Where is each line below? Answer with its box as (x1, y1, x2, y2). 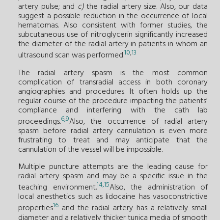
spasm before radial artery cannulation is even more (18, 124, 208, 137)
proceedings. (18, 115, 61, 128)
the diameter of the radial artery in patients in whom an (18, 38, 208, 51)
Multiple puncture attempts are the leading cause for (18, 160, 208, 173)
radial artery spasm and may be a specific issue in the (18, 169, 208, 183)
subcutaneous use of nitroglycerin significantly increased (18, 28, 208, 42)
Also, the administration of (109, 181, 208, 194)
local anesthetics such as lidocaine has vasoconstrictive (18, 191, 208, 204)
